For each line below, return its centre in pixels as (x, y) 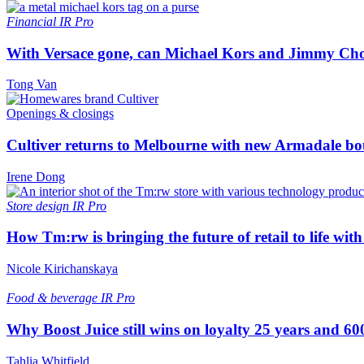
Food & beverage (54, 298)
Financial (33, 21)
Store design (39, 206)
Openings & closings (60, 114)
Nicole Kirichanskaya (62, 269)
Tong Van (32, 84)
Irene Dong (36, 176)
